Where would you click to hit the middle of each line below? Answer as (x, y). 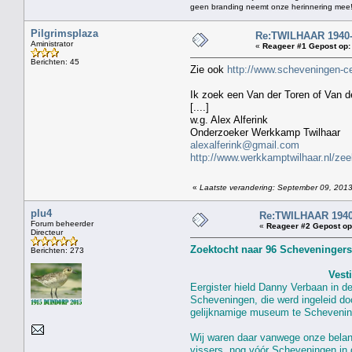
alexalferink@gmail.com (245, 145)
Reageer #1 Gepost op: (306, 46)
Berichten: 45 (55, 61)
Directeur (47, 232)
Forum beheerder (62, 223)
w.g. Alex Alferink (229, 119)
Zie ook (209, 69)
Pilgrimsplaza (64, 33)
